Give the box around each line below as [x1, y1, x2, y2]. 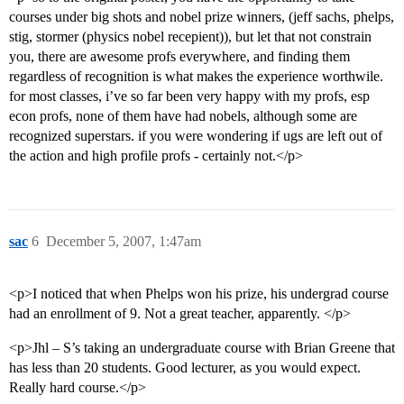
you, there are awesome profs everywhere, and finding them [9, 49, 350, 65]
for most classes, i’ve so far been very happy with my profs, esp [9, 88, 370, 105]
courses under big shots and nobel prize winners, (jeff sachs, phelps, [9, 9, 394, 25]
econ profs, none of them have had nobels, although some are [9, 108, 357, 124]
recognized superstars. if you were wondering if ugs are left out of [9, 128, 382, 144]
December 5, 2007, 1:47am [46, 234, 201, 250]
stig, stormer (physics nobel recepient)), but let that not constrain [9, 29, 372, 45]
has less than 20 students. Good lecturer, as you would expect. [9, 360, 361, 376]
